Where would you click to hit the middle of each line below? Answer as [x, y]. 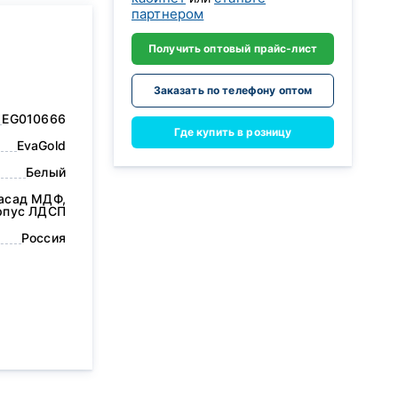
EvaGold [41, 145]
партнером [168, 14]
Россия [43, 238]
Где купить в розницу [233, 132]
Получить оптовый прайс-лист [233, 48]
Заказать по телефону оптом [233, 90]
